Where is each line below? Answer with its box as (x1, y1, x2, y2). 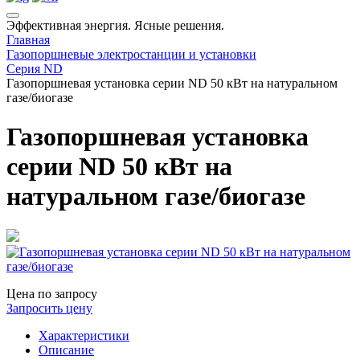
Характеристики (39, 328, 129, 342)
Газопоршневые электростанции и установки (6, 47, 256, 61)
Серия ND (6, 62, 63, 76)
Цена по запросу (6, 286, 97, 301)
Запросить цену (6, 301, 92, 315)
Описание (39, 342, 94, 357)
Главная (6, 33, 50, 47)
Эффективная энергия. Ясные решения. (6, 18, 224, 32)
